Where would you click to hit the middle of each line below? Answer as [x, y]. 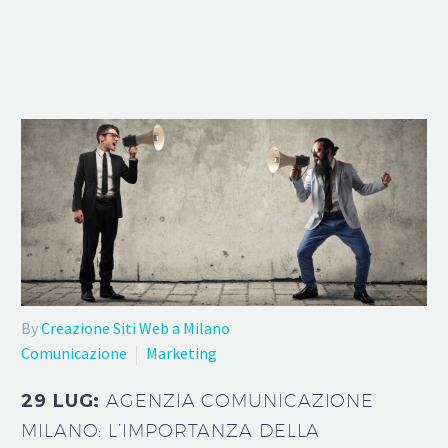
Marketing [181, 352]
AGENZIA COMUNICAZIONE [240, 401]
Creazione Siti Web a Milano [135, 327]
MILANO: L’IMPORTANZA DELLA [171, 431]
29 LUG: [64, 401]
